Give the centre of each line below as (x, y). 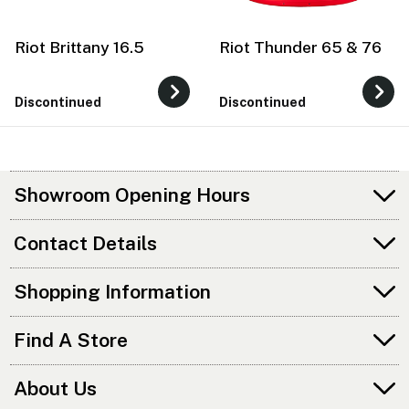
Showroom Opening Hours (132, 195)
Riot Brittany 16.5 (79, 47)
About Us (56, 388)
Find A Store (71, 340)
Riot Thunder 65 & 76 (300, 47)
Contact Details (86, 244)
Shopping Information (113, 291)
